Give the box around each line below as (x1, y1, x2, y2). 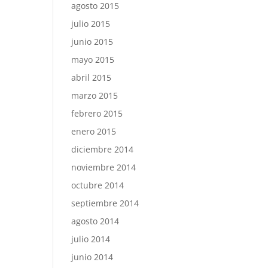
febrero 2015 (71, 108, 123, 119)
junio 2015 (71, 36, 114, 47)
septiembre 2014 (71, 197, 139, 209)
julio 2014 (71, 233, 111, 245)
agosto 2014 (71, 215, 120, 227)
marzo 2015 (71, 90, 118, 101)
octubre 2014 (71, 179, 124, 191)
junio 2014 (71, 251, 114, 263)
